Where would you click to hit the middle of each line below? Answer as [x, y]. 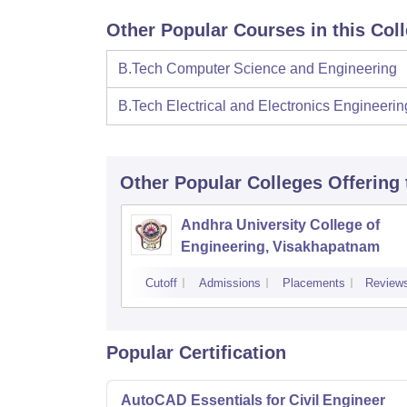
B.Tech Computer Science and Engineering [258, 69]
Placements [314, 283]
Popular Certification [196, 353]
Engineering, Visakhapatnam [280, 247]
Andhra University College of [280, 225]
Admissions [230, 283]
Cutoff [161, 283]
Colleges [285, 183]
